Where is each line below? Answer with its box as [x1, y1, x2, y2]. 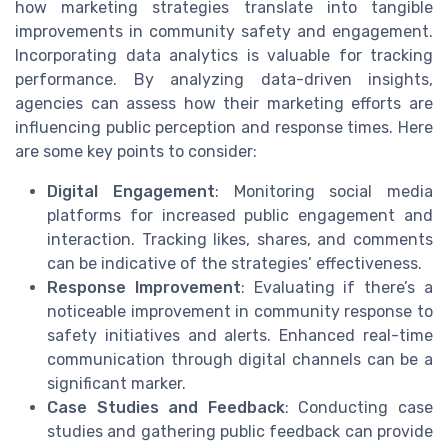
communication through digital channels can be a [47, 349, 433, 369]
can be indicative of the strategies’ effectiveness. [47, 253, 422, 273]
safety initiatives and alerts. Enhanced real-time [47, 325, 433, 345]
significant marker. [47, 373, 186, 393]
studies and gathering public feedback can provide [47, 421, 433, 441]
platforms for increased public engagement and [47, 205, 433, 225]
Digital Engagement [47, 181, 215, 201]
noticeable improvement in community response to [47, 301, 433, 321]
